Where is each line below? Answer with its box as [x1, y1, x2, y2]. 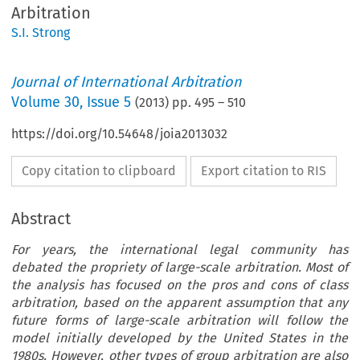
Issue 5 [87, 93, 132, 112]
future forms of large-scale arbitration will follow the [11, 313, 348, 329]
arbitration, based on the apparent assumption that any [11, 295, 348, 311]
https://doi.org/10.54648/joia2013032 [11, 126, 228, 142]
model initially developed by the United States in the [11, 330, 348, 346]
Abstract [11, 209, 72, 229]
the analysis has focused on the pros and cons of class [11, 277, 348, 293]
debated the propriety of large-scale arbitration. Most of [11, 260, 348, 276]
